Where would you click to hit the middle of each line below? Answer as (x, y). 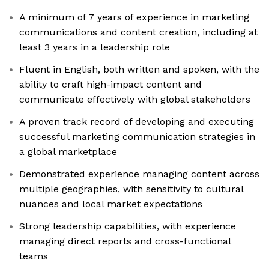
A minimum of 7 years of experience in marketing (134, 17)
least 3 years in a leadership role (95, 47)
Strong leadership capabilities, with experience (128, 226)
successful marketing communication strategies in (137, 137)
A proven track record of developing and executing (137, 122)
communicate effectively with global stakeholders (135, 100)
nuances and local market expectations (111, 204)
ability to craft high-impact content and (110, 85)
